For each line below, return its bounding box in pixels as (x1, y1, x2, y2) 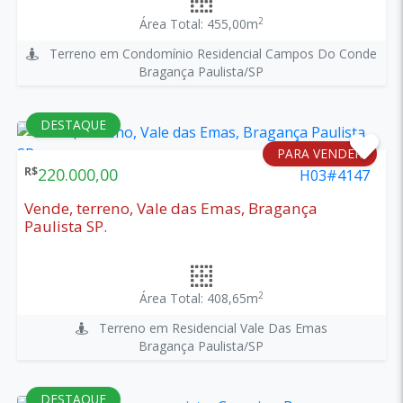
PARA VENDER (277, 144, 363, 162)
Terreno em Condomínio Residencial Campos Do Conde (38, 44, 377, 62)
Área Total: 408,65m (139, 289, 258, 307)
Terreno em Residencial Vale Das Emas (87, 318, 327, 336)
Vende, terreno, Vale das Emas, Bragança (23, 197, 318, 219)
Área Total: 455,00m (139, 14, 258, 32)
